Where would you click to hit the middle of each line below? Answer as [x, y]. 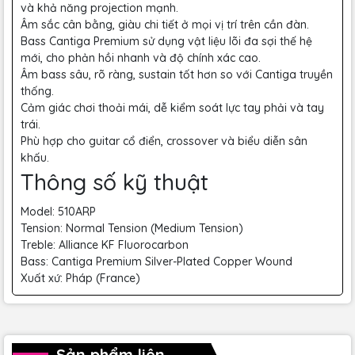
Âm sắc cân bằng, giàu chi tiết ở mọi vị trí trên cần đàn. [165, 25]
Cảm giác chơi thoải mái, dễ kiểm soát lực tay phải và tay [172, 108]
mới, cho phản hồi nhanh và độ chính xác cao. [141, 58]
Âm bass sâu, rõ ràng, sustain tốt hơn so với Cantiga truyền [177, 74]
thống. [37, 91]
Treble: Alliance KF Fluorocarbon [105, 245]
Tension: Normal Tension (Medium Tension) [132, 228]
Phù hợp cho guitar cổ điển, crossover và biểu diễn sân [164, 141]
